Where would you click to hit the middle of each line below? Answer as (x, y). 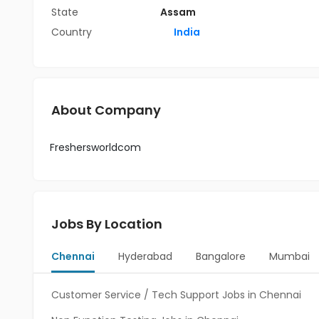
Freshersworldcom (95, 147)
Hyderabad (145, 256)
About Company (106, 110)
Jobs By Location (107, 224)
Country (72, 32)
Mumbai (289, 256)
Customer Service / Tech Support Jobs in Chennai (176, 295)
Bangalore (221, 256)
